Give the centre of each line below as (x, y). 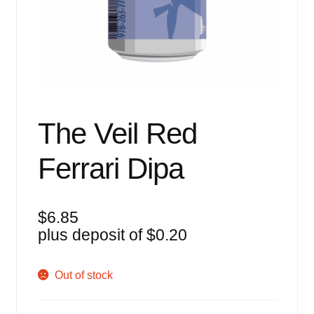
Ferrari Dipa (110, 169)
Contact (35, 120)
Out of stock (84, 275)
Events (33, 8)
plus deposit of (92, 235)
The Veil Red (117, 134)
